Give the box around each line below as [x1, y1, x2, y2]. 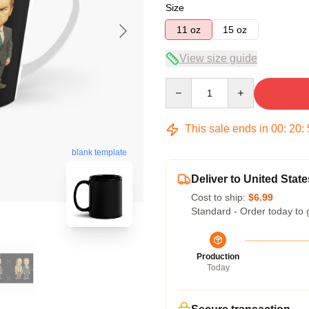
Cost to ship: [191, 192, 248, 203]
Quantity [165, 79, 201, 90]
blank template [72, 148, 127, 158]
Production [197, 252, 239, 261]
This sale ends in [182, 123, 271, 134]
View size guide [179, 52, 257, 64]
